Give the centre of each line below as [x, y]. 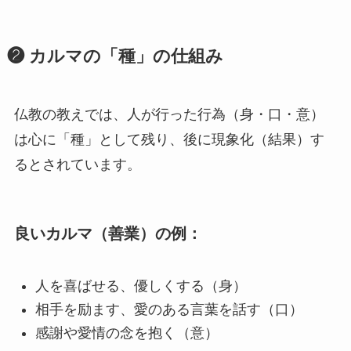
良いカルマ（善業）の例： [108, 234]
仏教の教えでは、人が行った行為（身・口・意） [169, 114]
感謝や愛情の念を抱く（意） [127, 333]
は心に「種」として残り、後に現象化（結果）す [169, 139]
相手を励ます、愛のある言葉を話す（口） [169, 309]
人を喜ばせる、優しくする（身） [141, 286]
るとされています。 [77, 164]
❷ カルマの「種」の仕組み [115, 56]
